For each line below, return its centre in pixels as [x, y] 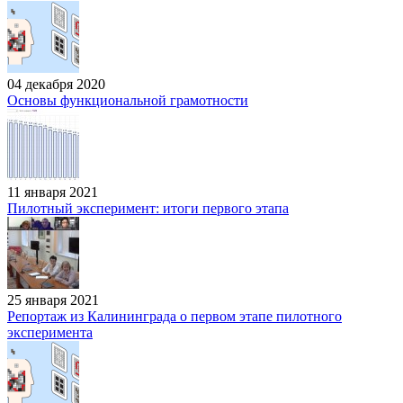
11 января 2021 [53, 192]
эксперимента [50, 332]
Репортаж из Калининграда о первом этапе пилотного [175, 316]
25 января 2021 [53, 300]
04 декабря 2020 [56, 84]
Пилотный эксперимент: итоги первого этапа [148, 208]
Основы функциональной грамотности [128, 100]
